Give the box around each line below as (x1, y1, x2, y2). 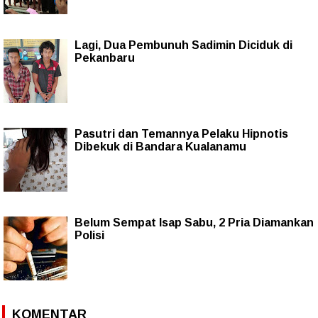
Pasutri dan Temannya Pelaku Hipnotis (75, 127, 288, 140)
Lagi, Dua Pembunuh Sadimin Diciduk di (75, 38, 292, 51)
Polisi (75, 229, 104, 241)
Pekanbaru (75, 51, 135, 64)
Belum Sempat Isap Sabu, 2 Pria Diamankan (75, 216, 314, 229)
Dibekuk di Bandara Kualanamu (75, 140, 246, 153)
